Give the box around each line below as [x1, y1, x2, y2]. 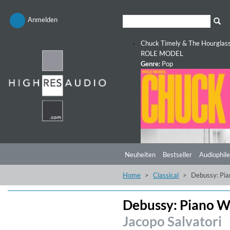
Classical [153, 171, 179, 179]
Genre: [141, 60, 160, 68]
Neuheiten [125, 150, 156, 159]
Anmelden [28, 15, 57, 24]
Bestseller [163, 150, 192, 159]
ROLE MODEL [141, 49, 183, 57]
